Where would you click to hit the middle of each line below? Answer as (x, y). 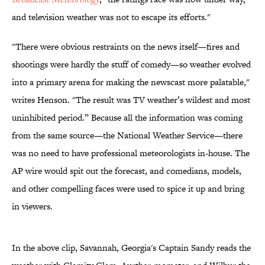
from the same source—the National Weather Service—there (127, 135)
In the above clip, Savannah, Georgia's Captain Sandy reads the (131, 248)
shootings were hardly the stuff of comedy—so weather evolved (131, 64)
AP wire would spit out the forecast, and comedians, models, (127, 171)
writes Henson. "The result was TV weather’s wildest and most (131, 100)
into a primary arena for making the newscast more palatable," (131, 82)
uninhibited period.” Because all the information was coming (127, 118)
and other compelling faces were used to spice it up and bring (128, 189)
